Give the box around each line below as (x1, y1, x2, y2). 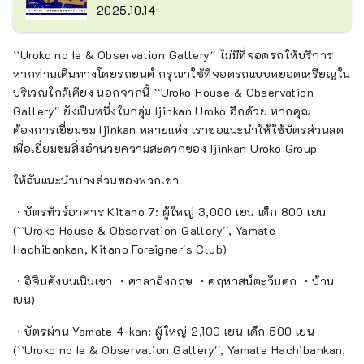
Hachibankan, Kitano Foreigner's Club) (13, 240, 227, 257)
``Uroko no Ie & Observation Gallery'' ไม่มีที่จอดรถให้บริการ (13, 46, 334, 63)
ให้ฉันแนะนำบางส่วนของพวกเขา (13, 171, 180, 188)
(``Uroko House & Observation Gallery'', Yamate (13, 222, 276, 238)
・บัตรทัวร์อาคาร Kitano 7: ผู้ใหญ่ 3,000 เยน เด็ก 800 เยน (13, 203, 327, 219)
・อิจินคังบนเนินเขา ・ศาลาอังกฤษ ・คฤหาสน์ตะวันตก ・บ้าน (13, 272, 335, 288)
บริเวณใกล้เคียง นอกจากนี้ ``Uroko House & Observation (13, 84, 314, 100)
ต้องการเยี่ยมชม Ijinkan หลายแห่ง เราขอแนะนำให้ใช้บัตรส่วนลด (13, 121, 344, 137)
